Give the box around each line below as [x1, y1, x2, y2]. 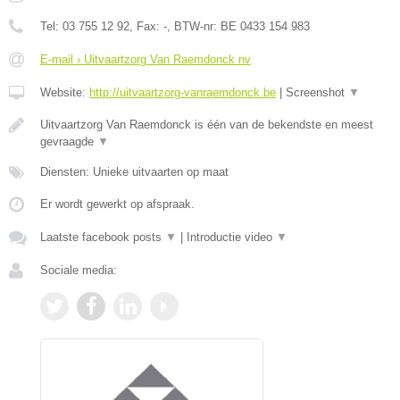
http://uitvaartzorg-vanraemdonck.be [89, 86, 276, 100]
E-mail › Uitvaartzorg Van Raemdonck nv [40, 53, 251, 67]
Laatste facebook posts [40, 230, 165, 245]
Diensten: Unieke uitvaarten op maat [40, 165, 229, 179]
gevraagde [40, 135, 97, 149]
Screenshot [286, 86, 348, 100]
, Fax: [129, 20, 163, 34]
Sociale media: [40, 263, 117, 278]
